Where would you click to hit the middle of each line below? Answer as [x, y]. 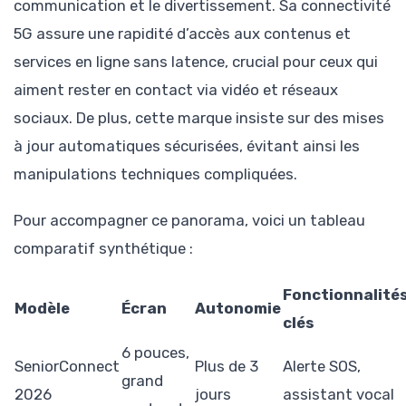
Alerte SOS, [322, 366]
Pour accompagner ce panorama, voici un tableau [189, 220]
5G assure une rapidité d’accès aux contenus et [182, 34]
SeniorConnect [67, 366]
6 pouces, [155, 352]
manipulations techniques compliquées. [155, 174]
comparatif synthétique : [103, 248]
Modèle [42, 308]
